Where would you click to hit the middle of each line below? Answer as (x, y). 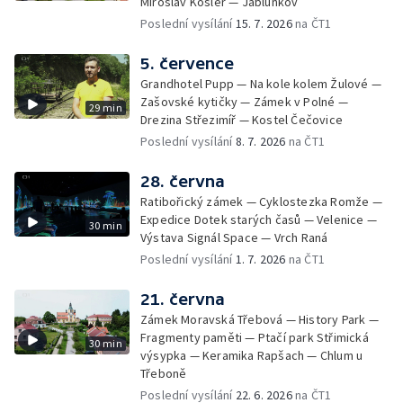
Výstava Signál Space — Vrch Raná (234, 237)
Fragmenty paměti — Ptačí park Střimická (255, 337)
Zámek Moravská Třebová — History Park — (260, 319)
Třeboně (164, 373)
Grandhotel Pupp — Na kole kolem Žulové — (261, 83)
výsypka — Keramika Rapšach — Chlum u (252, 355)
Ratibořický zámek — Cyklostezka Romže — (261, 201)
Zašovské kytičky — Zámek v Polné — (244, 101)
